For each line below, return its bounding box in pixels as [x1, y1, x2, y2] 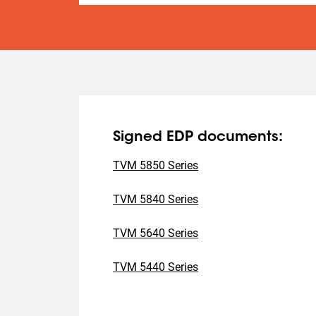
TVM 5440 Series [113, 260, 198, 274]
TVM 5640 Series [113, 226, 198, 240]
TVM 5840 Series [113, 193, 198, 206]
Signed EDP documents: [113, 130, 283, 145]
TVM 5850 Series [113, 159, 198, 172]
